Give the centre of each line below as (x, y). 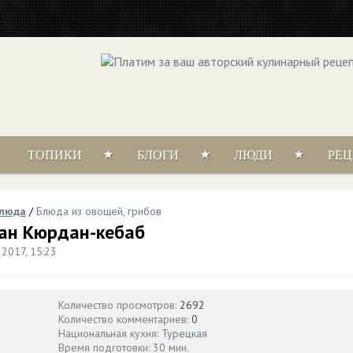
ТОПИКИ (54, 155)
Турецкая (184, 333)
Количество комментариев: (125, 319)
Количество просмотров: (119, 305)
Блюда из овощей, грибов (99, 211)
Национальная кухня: (110, 333)
